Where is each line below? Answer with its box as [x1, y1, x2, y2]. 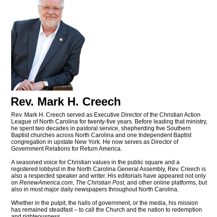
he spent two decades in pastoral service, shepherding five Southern [11, 125, 191, 132]
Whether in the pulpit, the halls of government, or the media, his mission [11, 200, 198, 207]
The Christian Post [76, 179, 124, 186]
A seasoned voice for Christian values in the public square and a [11, 159, 180, 166]
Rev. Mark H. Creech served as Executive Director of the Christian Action [11, 111, 201, 119]
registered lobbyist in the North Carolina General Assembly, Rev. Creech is [11, 166, 206, 173]
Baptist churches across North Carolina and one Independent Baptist [11, 132, 191, 139]
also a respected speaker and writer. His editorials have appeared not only [11, 172, 206, 180]
